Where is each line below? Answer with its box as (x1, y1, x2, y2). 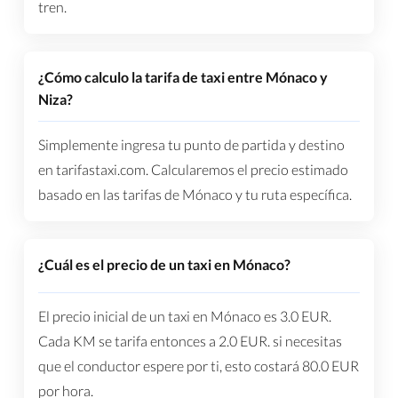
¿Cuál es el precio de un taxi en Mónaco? (37, 256, 291, 274)
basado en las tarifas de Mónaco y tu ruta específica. (37, 186, 352, 203)
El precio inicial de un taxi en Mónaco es (37, 307, 280, 325)
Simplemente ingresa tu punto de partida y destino (37, 136, 345, 154)
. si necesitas (267, 332, 342, 350)
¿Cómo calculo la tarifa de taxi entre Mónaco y (37, 68, 328, 86)
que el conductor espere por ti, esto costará (37, 357, 302, 375)
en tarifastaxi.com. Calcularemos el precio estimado (37, 161, 348, 179)
